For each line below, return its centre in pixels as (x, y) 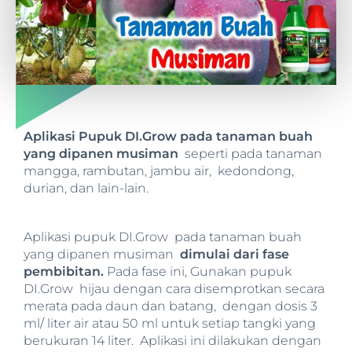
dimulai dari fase (235, 254)
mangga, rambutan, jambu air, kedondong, (160, 170)
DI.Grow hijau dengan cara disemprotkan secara (174, 288)
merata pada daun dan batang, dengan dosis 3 (170, 306)
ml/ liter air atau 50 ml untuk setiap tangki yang (170, 323)
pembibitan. (64, 271)
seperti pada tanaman (250, 153)
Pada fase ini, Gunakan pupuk (198, 271)
